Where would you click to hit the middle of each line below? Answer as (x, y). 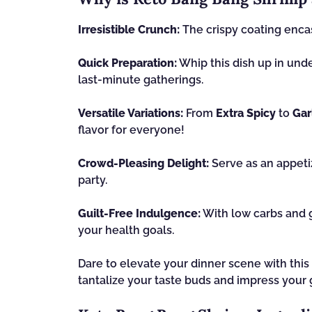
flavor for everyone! (131, 130)
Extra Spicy (246, 113)
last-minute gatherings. (141, 80)
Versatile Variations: (131, 113)
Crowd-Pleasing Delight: (143, 163)
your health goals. (126, 230)
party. (93, 180)
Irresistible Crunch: (129, 30)
